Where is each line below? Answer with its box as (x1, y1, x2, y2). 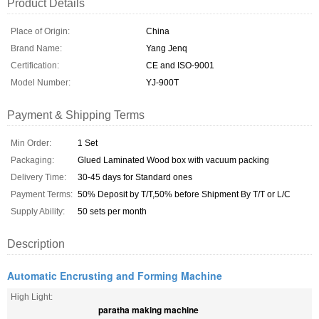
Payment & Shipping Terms (7, 109, 145, 121)
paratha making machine (98, 303, 199, 316)
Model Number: (11, 78, 70, 88)
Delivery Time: (11, 172, 66, 182)
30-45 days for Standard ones (78, 172, 192, 182)
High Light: (11, 292, 53, 302)
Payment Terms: (11, 189, 73, 199)
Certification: (11, 61, 59, 70)
